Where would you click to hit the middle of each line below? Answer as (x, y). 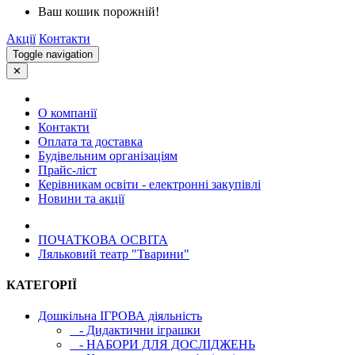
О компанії (67, 113)
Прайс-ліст (67, 170)
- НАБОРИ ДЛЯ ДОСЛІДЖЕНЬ (162, 345)
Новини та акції (81, 198)
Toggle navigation (53, 54)
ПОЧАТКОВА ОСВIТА (103, 239)
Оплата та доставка (90, 141)
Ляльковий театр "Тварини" (114, 254)
